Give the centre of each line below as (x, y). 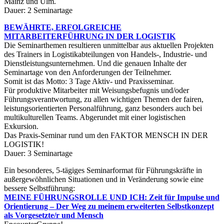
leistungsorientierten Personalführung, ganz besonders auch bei (103, 108)
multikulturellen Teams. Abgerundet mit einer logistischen (95, 117)
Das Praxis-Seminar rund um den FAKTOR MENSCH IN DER (106, 135)
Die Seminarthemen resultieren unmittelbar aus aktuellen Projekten (109, 45)
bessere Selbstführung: (39, 188)
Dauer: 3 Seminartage (38, 153)
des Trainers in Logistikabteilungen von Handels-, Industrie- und (105, 54)
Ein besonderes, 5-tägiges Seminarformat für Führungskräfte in (103, 170)
